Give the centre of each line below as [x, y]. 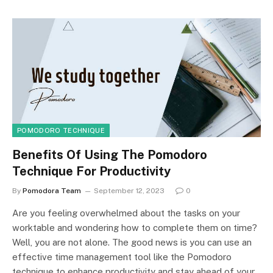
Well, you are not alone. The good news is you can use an [132, 243]
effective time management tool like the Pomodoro [122, 257]
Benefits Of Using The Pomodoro [110, 155]
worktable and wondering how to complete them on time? [135, 228]
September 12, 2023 [129, 191]
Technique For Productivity [91, 172]
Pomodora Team [52, 191]
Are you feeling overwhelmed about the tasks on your [126, 213]
